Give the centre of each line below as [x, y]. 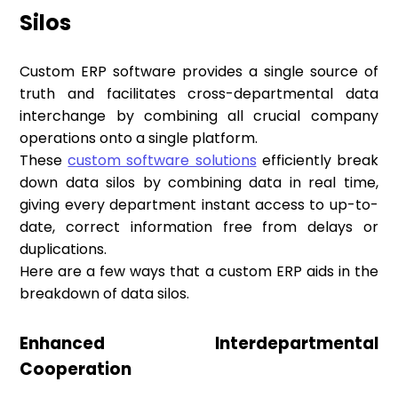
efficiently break [317, 161]
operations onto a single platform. [139, 139]
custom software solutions [162, 161]
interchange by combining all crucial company [199, 116]
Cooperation [76, 370]
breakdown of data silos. [105, 294]
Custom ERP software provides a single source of [199, 72]
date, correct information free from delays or [199, 227]
